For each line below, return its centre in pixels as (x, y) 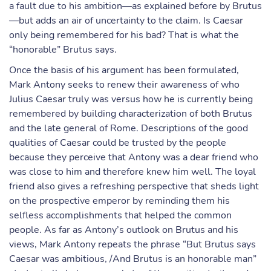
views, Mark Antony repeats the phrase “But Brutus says (132, 244)
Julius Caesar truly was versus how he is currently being (131, 99)
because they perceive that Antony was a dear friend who (134, 157)
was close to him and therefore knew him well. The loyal (132, 172)
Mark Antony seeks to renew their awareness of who (124, 85)
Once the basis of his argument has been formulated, (124, 70)
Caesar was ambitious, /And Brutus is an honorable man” (133, 259)
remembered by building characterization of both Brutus (131, 114)
